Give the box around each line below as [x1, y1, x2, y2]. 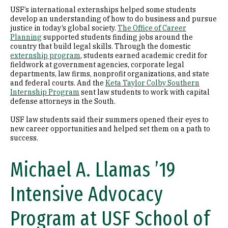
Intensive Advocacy [10, 182, 163, 207]
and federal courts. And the [10, 78, 105, 88]
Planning [10, 33, 42, 42]
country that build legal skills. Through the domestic [10, 42, 191, 51]
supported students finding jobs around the [42, 33, 193, 42]
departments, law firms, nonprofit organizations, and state [10, 69, 209, 78]
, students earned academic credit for [80, 51, 208, 60]
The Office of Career [118, 23, 186, 33]
